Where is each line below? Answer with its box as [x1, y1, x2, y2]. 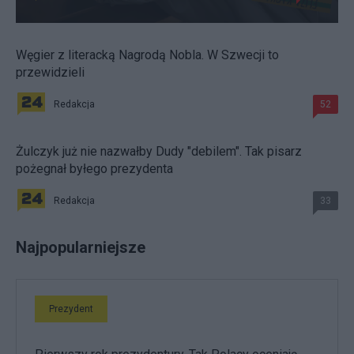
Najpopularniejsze [16, 238, 145, 258]
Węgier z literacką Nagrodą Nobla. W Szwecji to [16, 47, 279, 63]
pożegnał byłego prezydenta [16, 161, 173, 177]
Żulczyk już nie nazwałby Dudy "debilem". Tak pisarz [16, 144, 302, 160]
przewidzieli [16, 65, 85, 81]
